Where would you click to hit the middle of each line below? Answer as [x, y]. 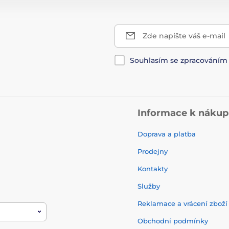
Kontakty [153, 168]
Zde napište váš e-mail [184, 36]
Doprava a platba [167, 134]
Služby [149, 186]
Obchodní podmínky [173, 221]
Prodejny [153, 151]
